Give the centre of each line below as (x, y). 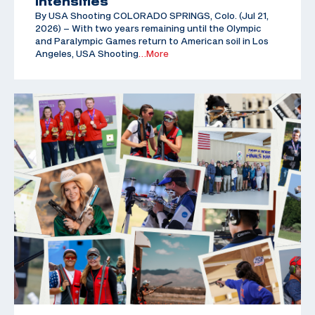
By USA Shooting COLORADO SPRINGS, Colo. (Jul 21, (152, 15)
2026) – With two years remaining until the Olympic (148, 28)
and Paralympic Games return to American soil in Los (152, 40)
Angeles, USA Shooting (87, 53)
